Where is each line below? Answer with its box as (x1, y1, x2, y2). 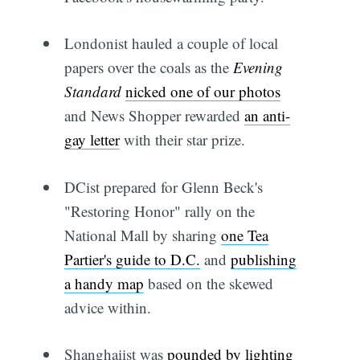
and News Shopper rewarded (63, 105, 244, 126)
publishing (230, 248, 297, 269)
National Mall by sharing (63, 224, 221, 245)
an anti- (243, 105, 290, 126)
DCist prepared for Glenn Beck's (63, 176, 263, 197)
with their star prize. (119, 129, 245, 150)
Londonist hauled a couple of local (63, 33, 278, 54)
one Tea (220, 224, 268, 245)
